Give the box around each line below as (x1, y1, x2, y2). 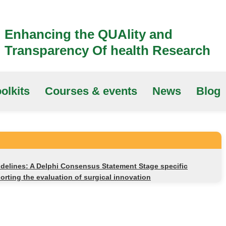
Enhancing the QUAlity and (5, 27, 173, 42)
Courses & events (45, 85, 137, 97)
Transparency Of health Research (5, 43, 210, 58)
